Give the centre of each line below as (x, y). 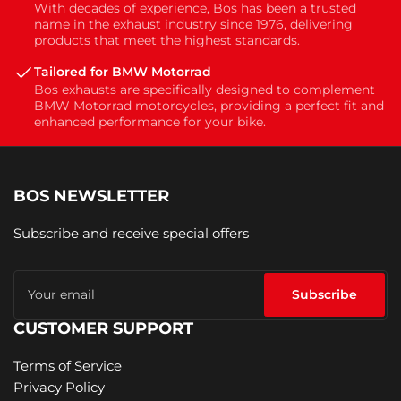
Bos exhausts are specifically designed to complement (205, 90)
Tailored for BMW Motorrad (123, 72)
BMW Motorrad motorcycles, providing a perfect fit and (209, 106)
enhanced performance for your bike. (150, 122)
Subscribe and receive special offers (131, 233)
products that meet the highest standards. (167, 41)
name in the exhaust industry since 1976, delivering (193, 25)
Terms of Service (68, 365)
